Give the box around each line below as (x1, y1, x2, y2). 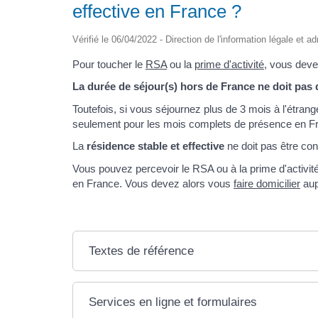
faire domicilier (234, 177, 300, 190)
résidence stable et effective (87, 140, 224, 153)
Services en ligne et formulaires (89, 295, 258, 309)
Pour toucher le (72, 57, 146, 70)
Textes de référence (89, 243, 194, 258)
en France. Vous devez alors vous (72, 177, 234, 190)
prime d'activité (194, 57, 264, 70)
